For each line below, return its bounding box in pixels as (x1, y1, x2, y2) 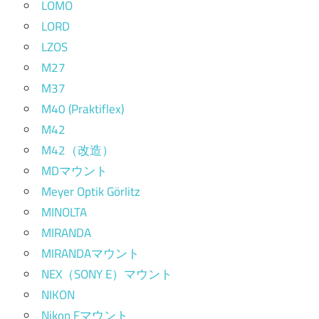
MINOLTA (41, 203, 87, 222)
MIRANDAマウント (41, 244, 140, 263)
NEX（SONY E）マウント (41, 265, 172, 284)
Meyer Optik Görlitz (41, 182, 140, 202)
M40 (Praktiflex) (41, 100, 124, 119)
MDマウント (41, 162, 108, 181)
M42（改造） (41, 141, 114, 160)
